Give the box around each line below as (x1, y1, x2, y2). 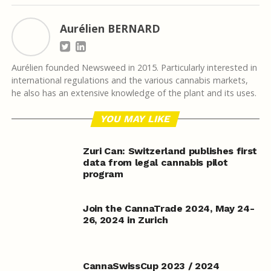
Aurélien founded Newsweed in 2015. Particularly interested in (11, 62, 257, 74)
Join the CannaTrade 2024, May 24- (82, 203, 255, 215)
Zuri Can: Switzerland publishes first (82, 145, 258, 157)
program (82, 168, 123, 180)
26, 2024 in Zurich (82, 214, 169, 226)
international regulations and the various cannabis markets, (11, 74, 248, 87)
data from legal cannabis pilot (82, 157, 228, 169)
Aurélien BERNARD (59, 21, 160, 36)
